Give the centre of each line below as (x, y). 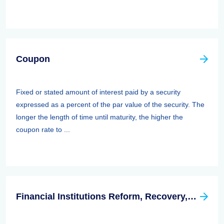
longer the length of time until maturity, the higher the (99, 117)
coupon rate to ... (43, 129)
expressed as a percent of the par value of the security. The (110, 104)
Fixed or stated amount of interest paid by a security (98, 92)
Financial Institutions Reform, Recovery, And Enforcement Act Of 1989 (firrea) (192, 196)
